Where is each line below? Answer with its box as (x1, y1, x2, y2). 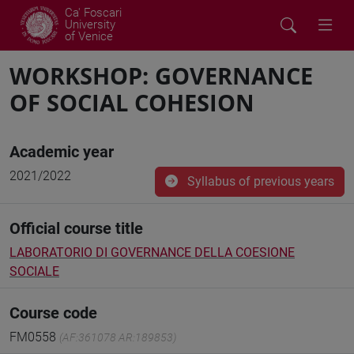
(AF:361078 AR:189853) (59, 331, 176, 344)
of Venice (65, 29, 113, 43)
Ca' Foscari (65, 6, 122, 20)
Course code (9, 303, 97, 322)
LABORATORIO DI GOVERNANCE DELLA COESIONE (9, 245, 295, 260)
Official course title (9, 219, 143, 238)
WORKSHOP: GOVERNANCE (9, 60, 313, 91)
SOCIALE (9, 264, 59, 279)
